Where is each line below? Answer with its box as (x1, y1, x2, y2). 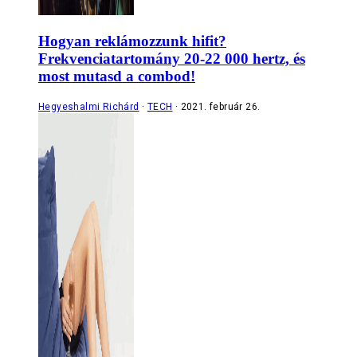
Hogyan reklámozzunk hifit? (38, 33, 226, 50)
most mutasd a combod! (38, 68, 195, 85)
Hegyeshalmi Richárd (38, 100, 139, 112)
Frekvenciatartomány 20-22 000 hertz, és (38, 50, 305, 68)
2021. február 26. (180, 100, 261, 112)
